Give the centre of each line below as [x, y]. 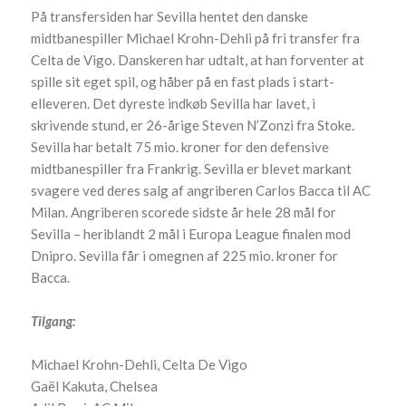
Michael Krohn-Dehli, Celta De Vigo [140, 364]
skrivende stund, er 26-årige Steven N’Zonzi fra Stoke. [193, 125]
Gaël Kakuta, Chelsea [95, 386]
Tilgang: [53, 320]
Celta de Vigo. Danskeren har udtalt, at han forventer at [198, 59]
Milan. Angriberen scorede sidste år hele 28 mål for [184, 212]
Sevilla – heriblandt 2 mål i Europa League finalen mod [191, 233]
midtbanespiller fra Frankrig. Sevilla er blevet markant [192, 168]
